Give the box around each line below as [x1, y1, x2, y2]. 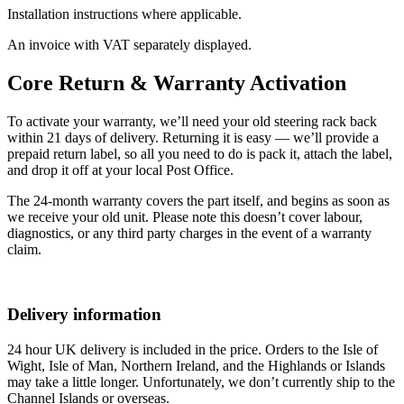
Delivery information [7, 305, 161, 325]
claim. [7, 241, 41, 257]
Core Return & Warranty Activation [7, 70, 346, 95]
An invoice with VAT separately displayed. [7, 36, 252, 52]
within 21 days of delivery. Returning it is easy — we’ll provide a [7, 129, 379, 145]
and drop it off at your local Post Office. [7, 161, 234, 178]
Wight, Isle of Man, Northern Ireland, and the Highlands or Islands [7, 358, 385, 374]
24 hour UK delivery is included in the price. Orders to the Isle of [7, 342, 378, 358]
